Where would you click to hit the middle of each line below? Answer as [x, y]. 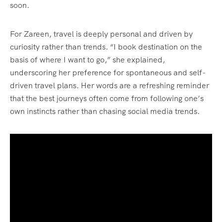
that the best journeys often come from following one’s [107, 99]
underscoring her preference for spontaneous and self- [108, 73]
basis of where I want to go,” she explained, [87, 60]
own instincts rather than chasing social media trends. [105, 111]
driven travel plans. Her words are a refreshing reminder [110, 86]
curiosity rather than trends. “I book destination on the [106, 47]
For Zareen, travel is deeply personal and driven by [101, 34]
